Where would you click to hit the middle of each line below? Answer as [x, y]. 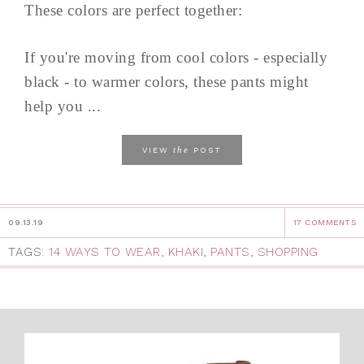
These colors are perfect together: [133, 11]
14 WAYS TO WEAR [105, 252]
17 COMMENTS [324, 223]
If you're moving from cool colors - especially [176, 58]
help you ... [63, 106]
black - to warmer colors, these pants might [167, 82]
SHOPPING [288, 252]
